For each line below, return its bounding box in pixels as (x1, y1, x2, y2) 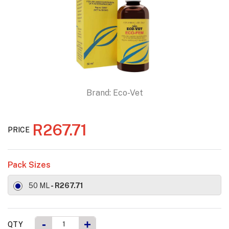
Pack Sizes (8, 160, 51, 170)
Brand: (86, 88, 111, 98)
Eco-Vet (112, 88, 143, 98)
